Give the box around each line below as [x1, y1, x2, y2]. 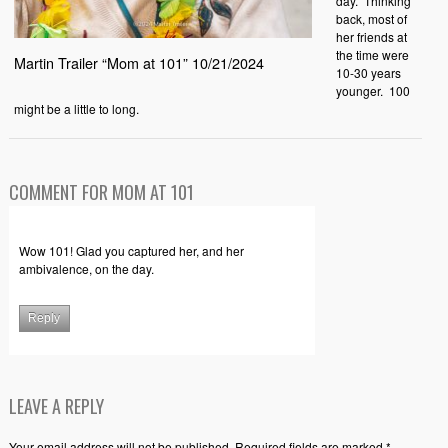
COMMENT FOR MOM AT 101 [8, 179, 194, 205]
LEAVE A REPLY [8, 393, 104, 420]
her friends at [335, 28, 407, 45]
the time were [335, 46, 409, 63]
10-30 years [335, 64, 401, 81]
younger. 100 [335, 82, 410, 99]
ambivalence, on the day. [18, 260, 154, 278]
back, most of [335, 10, 407, 27]
